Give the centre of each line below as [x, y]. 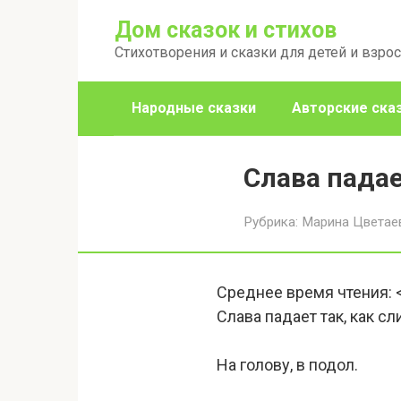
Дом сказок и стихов [226, 30]
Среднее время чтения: [304, 292]
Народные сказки [194, 108]
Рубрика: [271, 222]
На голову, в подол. [287, 365]
